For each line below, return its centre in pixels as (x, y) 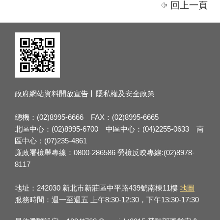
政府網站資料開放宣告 (52, 94)
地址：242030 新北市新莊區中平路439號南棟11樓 (97, 188)
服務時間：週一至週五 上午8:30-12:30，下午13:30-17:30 (107, 200)
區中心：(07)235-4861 (51, 141)
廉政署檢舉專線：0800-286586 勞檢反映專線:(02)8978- (105, 153)
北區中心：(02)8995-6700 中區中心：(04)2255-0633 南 (109, 129)
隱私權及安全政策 (125, 94)
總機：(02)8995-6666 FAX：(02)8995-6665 (87, 117)
